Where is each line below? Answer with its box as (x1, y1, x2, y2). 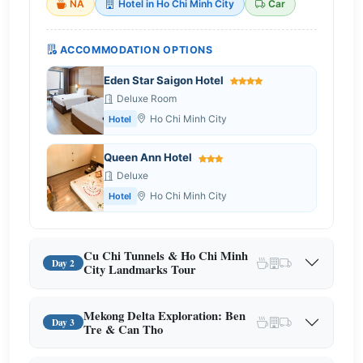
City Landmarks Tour (83, 261, 197, 279)
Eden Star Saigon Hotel (104, 74, 226, 88)
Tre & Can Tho (83, 320, 164, 338)
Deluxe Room (117, 92, 177, 105)
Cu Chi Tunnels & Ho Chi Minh (83, 247, 249, 265)
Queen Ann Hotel (104, 151, 194, 164)
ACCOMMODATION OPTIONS (59, 43, 213, 56)
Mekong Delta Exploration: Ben (83, 306, 246, 324)
